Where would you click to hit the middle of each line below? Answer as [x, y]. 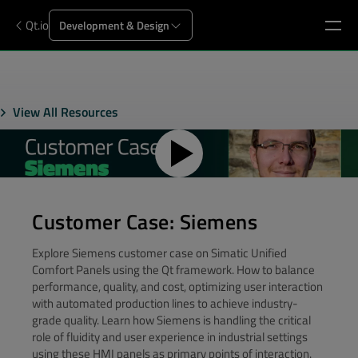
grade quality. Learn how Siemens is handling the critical [171, 320]
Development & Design [114, 25]
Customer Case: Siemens [145, 222]
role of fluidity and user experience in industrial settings [170, 337]
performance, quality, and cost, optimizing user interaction [177, 286]
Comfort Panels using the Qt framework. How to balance [173, 270]
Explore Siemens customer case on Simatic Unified [159, 253]
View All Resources [66, 112]
